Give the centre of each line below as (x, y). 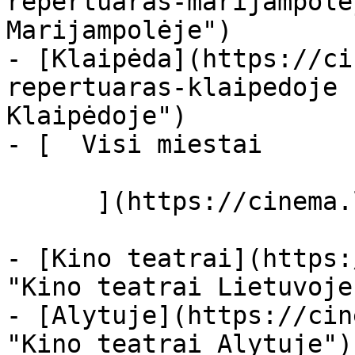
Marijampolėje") (119, 30)
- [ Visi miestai (157, 144)
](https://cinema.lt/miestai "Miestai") (52, 201)
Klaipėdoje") (97, 116)
